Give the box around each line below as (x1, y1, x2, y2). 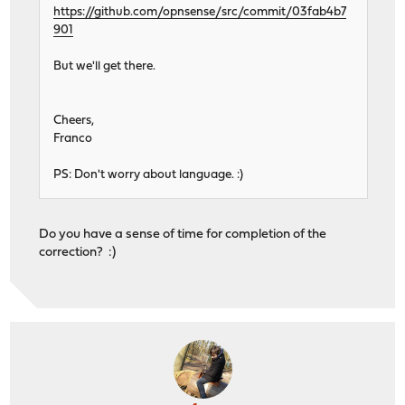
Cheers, (53, 115, 95, 127)
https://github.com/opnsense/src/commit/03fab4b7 (53, 6, 347, 19)
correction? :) (39, 246, 117, 260)
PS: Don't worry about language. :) (53, 169, 244, 182)
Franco (53, 133, 93, 146)
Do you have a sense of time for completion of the (39, 228, 327, 242)
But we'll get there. (53, 61, 156, 73)
